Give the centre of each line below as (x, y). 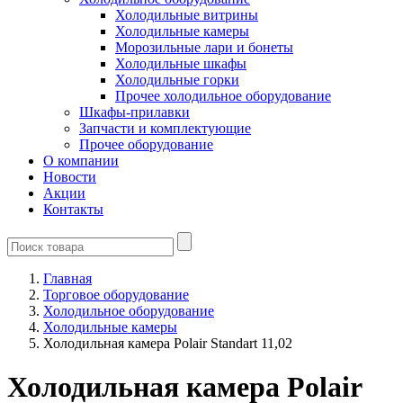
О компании (81, 161)
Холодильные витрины (187, 15)
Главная (67, 278)
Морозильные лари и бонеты (204, 47)
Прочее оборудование (146, 144)
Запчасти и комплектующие (165, 128)
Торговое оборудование (116, 295)
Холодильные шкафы (181, 63)
